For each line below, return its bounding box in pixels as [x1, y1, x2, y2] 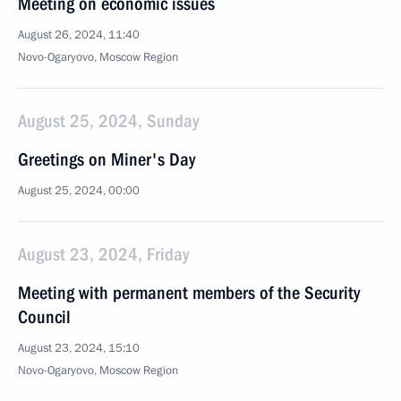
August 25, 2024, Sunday [18, 110, 199, 132]
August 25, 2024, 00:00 [18, 183, 140, 199]
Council [18, 306, 71, 328]
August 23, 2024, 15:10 [18, 340, 140, 356]
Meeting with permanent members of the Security [18, 282, 360, 303]
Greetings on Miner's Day [18, 149, 195, 170]
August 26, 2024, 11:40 [18, 27, 140, 43]
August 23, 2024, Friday [18, 243, 189, 265]
